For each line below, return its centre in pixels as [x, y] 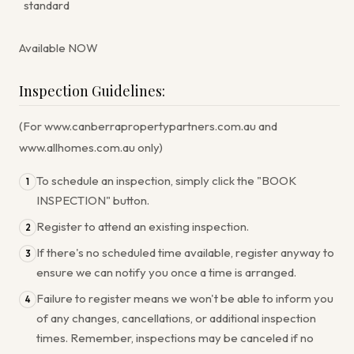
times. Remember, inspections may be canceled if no [175, 338]
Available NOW [58, 48]
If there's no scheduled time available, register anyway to [185, 252]
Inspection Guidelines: [92, 91]
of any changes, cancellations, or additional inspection [176, 318]
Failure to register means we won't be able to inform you [185, 298]
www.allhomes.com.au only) [91, 147]
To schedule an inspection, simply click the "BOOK [166, 181]
